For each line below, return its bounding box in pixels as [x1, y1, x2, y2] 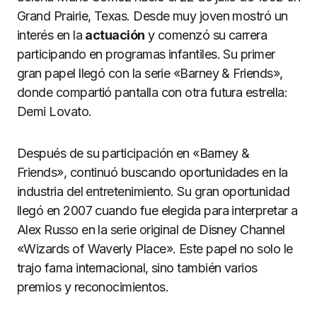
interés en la [17, 28, 86, 42]
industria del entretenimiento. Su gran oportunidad [17, 184, 289, 199]
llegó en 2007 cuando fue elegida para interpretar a [17, 203, 298, 218]
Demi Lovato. [17, 104, 92, 119]
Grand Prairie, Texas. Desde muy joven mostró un [17, 8, 288, 23]
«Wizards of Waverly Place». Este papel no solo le [17, 241, 293, 256]
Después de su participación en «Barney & [17, 146, 250, 161]
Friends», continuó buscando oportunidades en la [17, 165, 288, 180]
